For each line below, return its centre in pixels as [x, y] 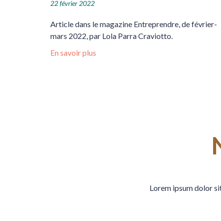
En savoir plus [73, 53]
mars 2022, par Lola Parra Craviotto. [111, 36]
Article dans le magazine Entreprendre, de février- [134, 24]
